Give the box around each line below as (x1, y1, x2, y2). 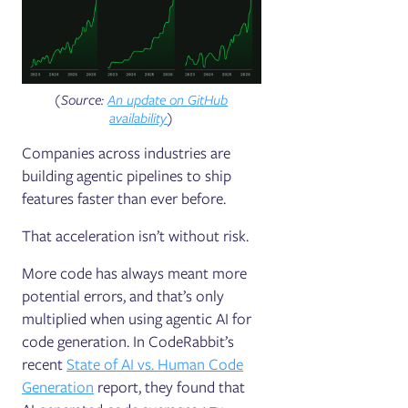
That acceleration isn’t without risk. (22, 224, 250, 247)
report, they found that (94, 375, 246, 398)
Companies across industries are (22, 141, 231, 164)
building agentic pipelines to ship (22, 164, 232, 187)
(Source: (55, 89, 108, 110)
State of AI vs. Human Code (66, 352, 244, 375)
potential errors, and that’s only (22, 284, 225, 307)
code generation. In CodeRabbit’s (22, 330, 235, 352)
